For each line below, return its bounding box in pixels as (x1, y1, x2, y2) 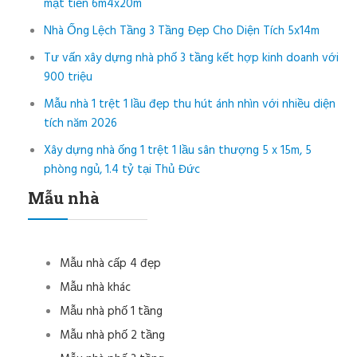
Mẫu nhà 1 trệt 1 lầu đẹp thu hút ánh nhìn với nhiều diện (44, 94, 335, 114)
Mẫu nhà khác (60, 277, 131, 297)
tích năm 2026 (44, 113, 117, 133)
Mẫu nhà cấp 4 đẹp (60, 253, 161, 273)
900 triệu (44, 67, 92, 87)
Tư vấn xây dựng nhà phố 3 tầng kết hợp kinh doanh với (44, 48, 339, 68)
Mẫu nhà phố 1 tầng (60, 301, 163, 321)
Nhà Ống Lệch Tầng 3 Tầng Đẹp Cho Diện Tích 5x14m (44, 21, 320, 41)
